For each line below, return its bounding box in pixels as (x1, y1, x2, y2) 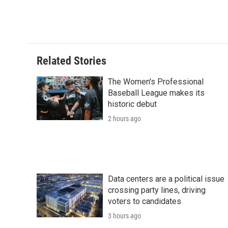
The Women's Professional (108, 77, 204, 87)
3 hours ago (108, 212, 141, 220)
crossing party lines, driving (108, 185, 206, 195)
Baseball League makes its (108, 88, 205, 98)
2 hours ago (108, 115, 141, 123)
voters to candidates (108, 196, 181, 207)
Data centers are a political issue (108, 174, 224, 184)
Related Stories (37, 54, 106, 68)
